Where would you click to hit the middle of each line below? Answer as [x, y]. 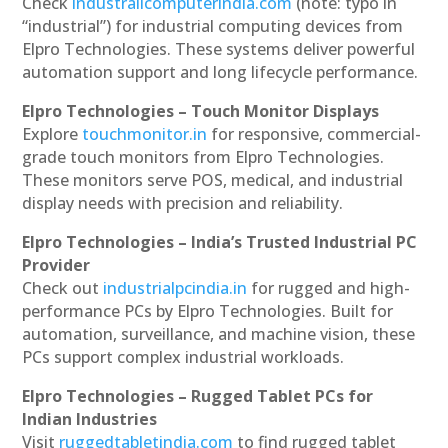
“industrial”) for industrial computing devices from [213, 26]
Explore [50, 134]
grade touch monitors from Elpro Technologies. [203, 157]
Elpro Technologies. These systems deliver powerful [219, 49]
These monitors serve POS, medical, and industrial [213, 180]
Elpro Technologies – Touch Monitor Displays [201, 111]
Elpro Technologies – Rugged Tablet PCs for [198, 396]
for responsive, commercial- [316, 134]
